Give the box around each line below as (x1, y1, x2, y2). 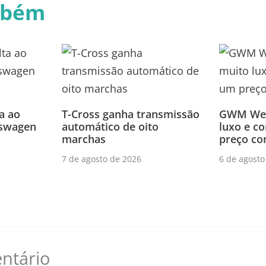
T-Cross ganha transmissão (62, 106, 199, 121)
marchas (62, 131, 106, 146)
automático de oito (62, 119, 159, 134)
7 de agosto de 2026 (62, 153, 141, 164)
